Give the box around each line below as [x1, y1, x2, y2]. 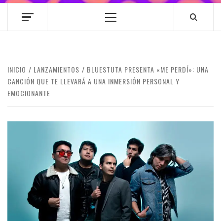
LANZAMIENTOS [34, 64, 79, 74]
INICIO [7, 64, 26, 74]
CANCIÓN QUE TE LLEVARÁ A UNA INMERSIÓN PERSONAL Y [7, 76, 180, 86]
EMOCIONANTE [7, 88, 50, 98]
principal [110, 23, 140, 33]
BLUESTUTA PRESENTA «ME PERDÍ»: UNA [87, 64, 209, 74]
